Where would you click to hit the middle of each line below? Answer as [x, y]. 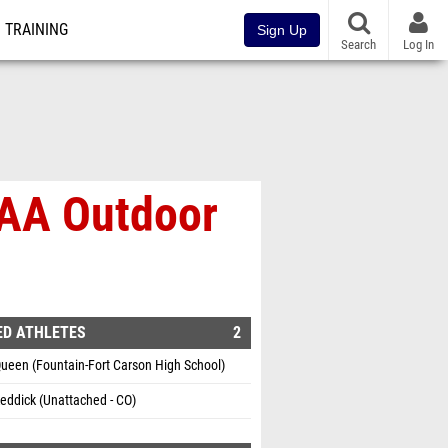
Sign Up [282, 30]
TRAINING [36, 30]
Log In [418, 44]
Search [358, 44]
